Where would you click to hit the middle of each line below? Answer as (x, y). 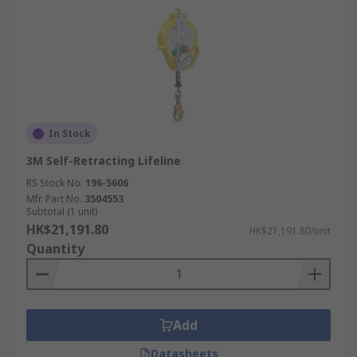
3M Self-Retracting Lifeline (104, 161)
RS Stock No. (55, 183)
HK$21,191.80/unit (290, 231)
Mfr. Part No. (54, 199)
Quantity (55, 249)
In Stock (70, 133)
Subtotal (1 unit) (62, 212)
